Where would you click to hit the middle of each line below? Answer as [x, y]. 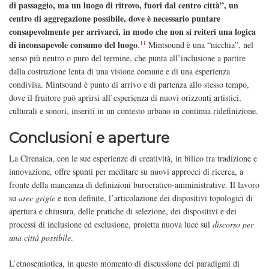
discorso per [233, 225]
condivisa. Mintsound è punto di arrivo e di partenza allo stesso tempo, [129, 85]
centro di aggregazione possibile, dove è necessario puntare [115, 19]
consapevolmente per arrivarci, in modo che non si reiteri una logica [132, 32]
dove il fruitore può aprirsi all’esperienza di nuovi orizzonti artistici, [125, 98]
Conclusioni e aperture [89, 138]
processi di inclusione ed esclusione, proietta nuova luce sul [111, 225]
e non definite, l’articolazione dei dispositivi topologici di [154, 198]
